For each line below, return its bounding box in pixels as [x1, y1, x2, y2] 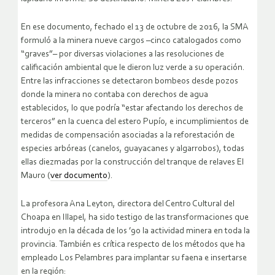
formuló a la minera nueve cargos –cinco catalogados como [21, 36, 241, 45]
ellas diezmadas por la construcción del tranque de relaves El [21, 157, 244, 167]
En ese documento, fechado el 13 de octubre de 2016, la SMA [21, 22, 249, 32]
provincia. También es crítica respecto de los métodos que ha [21, 239, 245, 249]
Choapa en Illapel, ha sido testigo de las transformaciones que [21, 212, 249, 222]
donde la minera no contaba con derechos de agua [21, 90, 208, 99]
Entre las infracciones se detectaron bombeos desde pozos [21, 76, 238, 86]
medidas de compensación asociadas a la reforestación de [21, 130, 234, 140]
